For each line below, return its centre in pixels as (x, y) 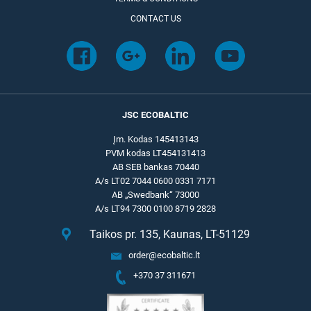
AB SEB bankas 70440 (155, 167)
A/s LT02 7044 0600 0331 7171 (155, 181)
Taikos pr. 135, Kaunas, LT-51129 (169, 234)
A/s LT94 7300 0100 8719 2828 (155, 209)
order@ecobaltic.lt (164, 255)
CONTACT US (155, 19)
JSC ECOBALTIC (155, 115)
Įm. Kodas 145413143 (155, 139)
